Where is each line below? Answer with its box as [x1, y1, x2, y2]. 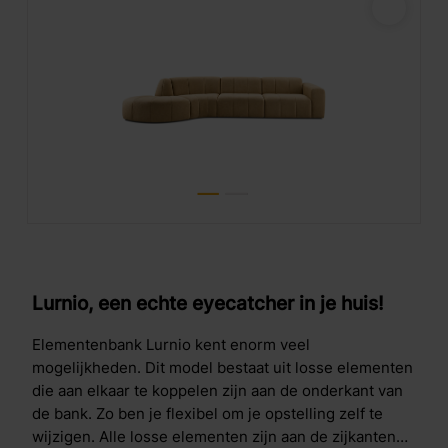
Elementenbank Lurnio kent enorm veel [31, 335, 310, 354]
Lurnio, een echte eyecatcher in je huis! [31, 290, 384, 315]
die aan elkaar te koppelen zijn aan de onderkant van [31, 381, 403, 400]
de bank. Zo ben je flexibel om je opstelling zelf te [31, 404, 383, 423]
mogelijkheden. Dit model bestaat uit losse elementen [31, 358, 413, 377]
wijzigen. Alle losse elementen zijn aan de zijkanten [31, 427, 396, 446]
